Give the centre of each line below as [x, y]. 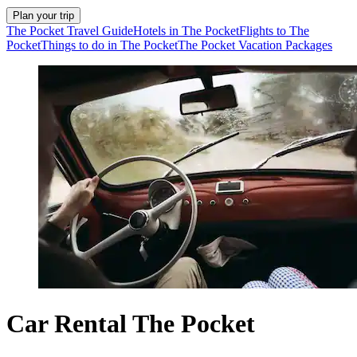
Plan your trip [43, 16]
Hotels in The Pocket [186, 31]
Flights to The [274, 31]
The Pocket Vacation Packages [255, 45]
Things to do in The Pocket [109, 45]
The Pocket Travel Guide [70, 31]
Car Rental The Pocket [131, 323]
